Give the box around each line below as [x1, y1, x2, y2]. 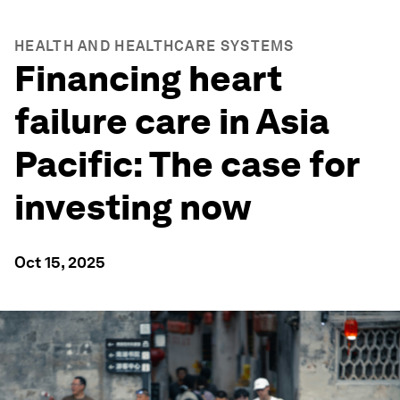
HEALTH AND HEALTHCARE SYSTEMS [14, 37, 295, 54]
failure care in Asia [14, 100, 329, 143]
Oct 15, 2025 [14, 253, 105, 271]
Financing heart [14, 57, 282, 100]
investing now [14, 186, 251, 229]
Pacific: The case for [14, 143, 359, 186]
